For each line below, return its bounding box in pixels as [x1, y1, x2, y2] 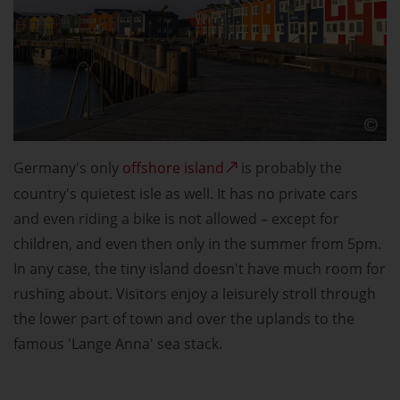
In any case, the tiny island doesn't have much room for [13, 259, 386, 279]
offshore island [122, 158, 224, 179]
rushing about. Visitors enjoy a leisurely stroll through [13, 284, 376, 304]
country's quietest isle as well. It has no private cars [13, 184, 358, 204]
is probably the [237, 158, 342, 179]
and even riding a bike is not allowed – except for [13, 209, 339, 229]
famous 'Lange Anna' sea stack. [13, 334, 222, 354]
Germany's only [13, 158, 122, 179]
